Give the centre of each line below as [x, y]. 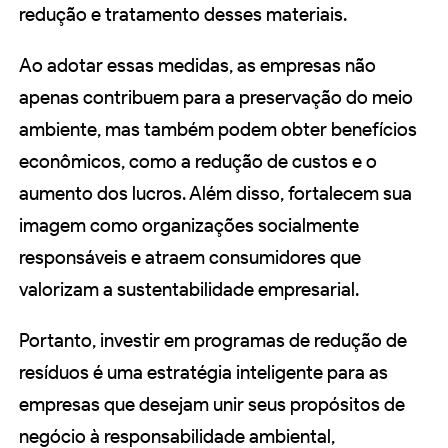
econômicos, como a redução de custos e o [198, 161]
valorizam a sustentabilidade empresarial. [189, 289]
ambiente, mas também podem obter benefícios [218, 129]
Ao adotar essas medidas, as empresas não [197, 65]
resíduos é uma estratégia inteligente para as [203, 372]
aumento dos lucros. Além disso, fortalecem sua [215, 193]
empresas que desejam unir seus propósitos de [212, 404]
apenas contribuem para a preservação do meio [216, 97]
